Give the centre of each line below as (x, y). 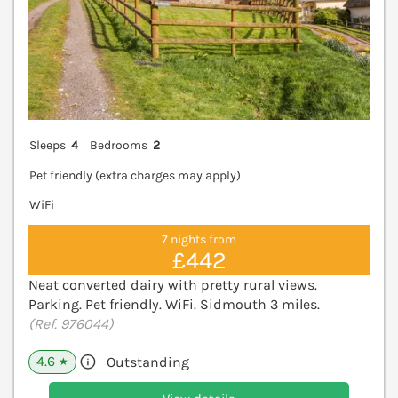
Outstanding (148, 362)
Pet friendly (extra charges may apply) (135, 175)
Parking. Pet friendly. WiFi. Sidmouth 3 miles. (174, 305)
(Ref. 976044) (71, 324)
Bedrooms (119, 146)
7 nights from (199, 240)
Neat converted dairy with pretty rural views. (173, 285)
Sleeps (48, 146)
